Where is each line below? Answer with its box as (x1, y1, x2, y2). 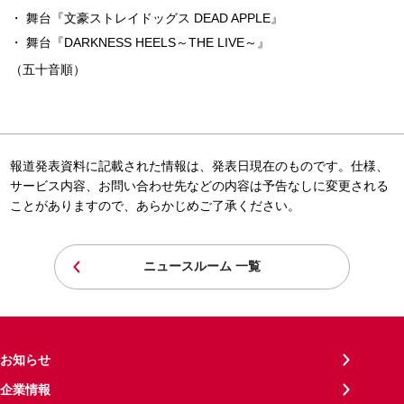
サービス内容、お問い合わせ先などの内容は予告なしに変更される (10, 178, 389, 193)
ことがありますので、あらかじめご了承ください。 (10, 197, 300, 213)
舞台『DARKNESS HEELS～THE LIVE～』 (25, 34, 270, 50)
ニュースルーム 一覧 (143, 259, 261, 274)
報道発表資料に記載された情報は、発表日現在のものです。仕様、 (10, 158, 389, 173)
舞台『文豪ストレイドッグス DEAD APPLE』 (25, 10, 283, 25)
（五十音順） (10, 61, 86, 77)
